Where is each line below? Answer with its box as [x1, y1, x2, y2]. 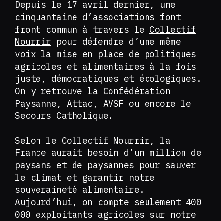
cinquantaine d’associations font [15, 11, 181, 23]
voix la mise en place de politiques [15, 48, 196, 60]
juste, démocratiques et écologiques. [15, 73, 201, 84]
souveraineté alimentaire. [15, 184, 145, 195]
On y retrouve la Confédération [15, 85, 170, 97]
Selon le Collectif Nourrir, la [15, 135, 170, 146]
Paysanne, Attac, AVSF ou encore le [15, 98, 191, 109]
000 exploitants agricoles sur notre [15, 209, 196, 220]
